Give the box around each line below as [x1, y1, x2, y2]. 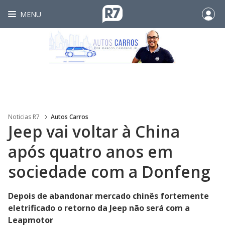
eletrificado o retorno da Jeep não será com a [8, 202, 190, 213]
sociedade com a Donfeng [8, 161, 210, 182]
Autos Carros [51, 113, 88, 121]
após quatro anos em [8, 141, 173, 162]
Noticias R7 [8, 113, 40, 121]
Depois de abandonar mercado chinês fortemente [8, 190, 209, 201]
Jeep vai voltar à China [8, 121, 180, 142]
